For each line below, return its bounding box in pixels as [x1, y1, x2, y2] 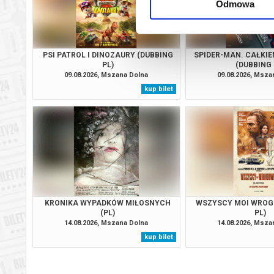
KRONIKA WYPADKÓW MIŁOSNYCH [45, 198, 171, 207]
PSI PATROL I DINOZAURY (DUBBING [42, 50, 173, 59]
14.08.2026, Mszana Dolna [64, 218, 149, 227]
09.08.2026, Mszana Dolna [64, 70, 149, 79]
